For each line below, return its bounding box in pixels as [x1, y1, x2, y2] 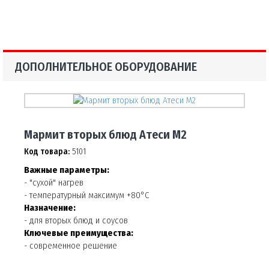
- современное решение [24, 240, 117, 252]
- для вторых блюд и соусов [24, 215, 128, 226]
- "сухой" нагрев [24, 177, 83, 189]
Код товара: [24, 147, 70, 157]
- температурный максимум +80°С [24, 190, 150, 201]
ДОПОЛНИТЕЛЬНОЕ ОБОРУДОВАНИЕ [15, 59, 197, 74]
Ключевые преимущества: [24, 228, 133, 239]
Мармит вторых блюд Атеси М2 [24, 127, 187, 142]
